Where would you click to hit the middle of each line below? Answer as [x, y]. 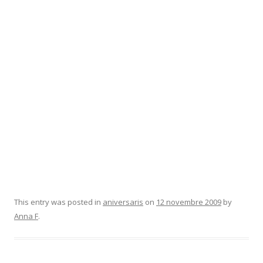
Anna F [26, 216]
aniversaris [123, 202]
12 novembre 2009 [189, 202]
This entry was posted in [58, 202]
